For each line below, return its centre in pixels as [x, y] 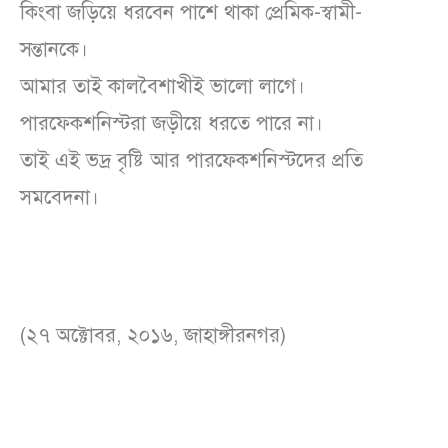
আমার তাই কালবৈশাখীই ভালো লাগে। [162, 86]
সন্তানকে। [54, 49]
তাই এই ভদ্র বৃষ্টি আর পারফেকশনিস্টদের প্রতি [191, 160]
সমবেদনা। [59, 197]
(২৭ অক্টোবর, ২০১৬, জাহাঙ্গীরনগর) [153, 335]
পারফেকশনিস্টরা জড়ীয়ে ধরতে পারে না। [171, 123]
